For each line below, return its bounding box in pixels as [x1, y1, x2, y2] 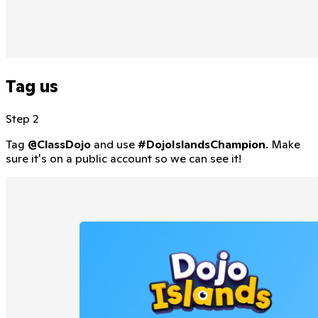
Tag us [6, 75, 58, 97]
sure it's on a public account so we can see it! [6, 150, 241, 165]
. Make [265, 136, 300, 151]
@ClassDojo [28, 136, 91, 151]
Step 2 [6, 111, 38, 126]
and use [91, 136, 138, 151]
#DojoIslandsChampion [138, 136, 265, 151]
